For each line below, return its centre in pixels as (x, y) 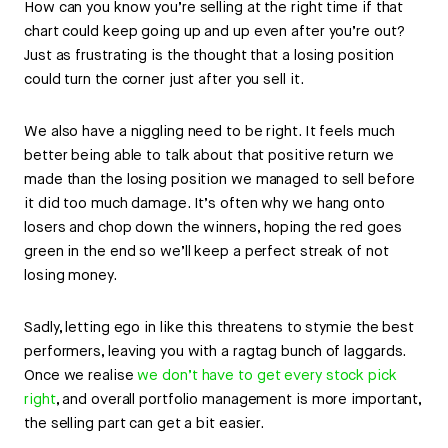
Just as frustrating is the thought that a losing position (209, 56)
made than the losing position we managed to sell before (219, 180)
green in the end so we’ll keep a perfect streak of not (206, 252)
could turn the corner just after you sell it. (164, 80)
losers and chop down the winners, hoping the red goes (213, 228)
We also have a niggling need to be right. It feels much (209, 132)
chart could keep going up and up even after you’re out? (214, 32)
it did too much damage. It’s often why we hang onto (204, 204)
